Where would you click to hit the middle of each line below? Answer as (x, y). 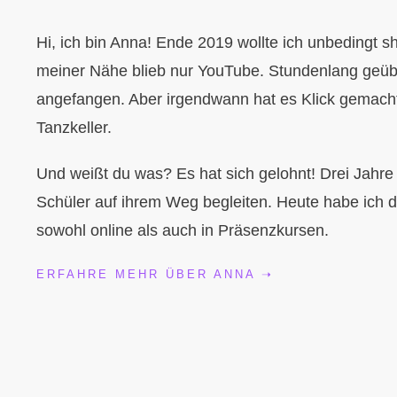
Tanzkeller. (76, 128)
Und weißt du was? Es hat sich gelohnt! (176, 174)
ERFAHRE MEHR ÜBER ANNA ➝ (155, 274)
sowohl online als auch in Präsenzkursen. (183, 230)
